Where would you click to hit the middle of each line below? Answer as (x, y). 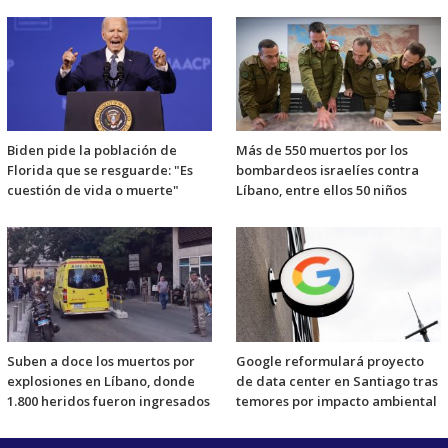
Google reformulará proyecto (330, 360)
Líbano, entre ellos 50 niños (321, 190)
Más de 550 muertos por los (322, 150)
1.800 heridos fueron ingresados (108, 400)
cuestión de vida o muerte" (93, 190)
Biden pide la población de (92, 150)
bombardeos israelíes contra (327, 170)
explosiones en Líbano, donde (101, 380)
